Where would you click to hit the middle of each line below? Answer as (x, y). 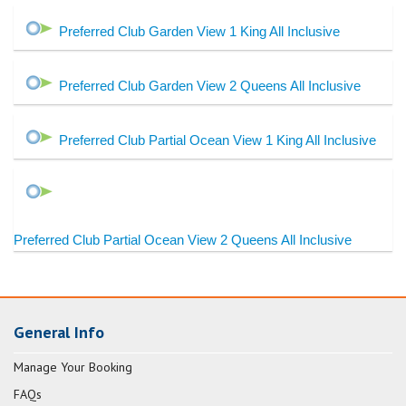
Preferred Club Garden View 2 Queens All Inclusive (210, 86)
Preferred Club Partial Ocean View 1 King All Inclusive (217, 140)
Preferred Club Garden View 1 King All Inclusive (199, 32)
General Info (59, 333)
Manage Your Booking (73, 367)
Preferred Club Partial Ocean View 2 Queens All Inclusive (183, 240)
